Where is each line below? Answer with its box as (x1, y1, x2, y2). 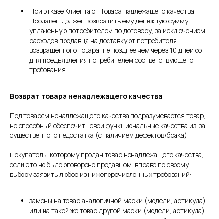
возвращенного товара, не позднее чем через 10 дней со (29, 45, 202, 55)
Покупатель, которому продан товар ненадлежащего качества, (10, 150, 204, 160)
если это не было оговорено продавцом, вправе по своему (10, 160, 189, 170)
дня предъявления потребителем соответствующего (29, 55, 193, 65)
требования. (29, 65, 67, 75)
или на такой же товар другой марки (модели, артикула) (29, 206, 205, 216)
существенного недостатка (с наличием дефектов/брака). (10, 131, 189, 140)
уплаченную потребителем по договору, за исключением (29, 26, 205, 36)
